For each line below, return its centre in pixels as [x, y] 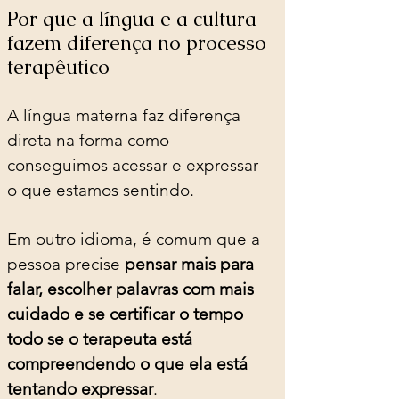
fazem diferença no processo [139, 43]
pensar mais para [191, 264]
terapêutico [58, 67]
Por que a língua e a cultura [134, 19]
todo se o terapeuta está [102, 338]
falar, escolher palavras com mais [133, 289]
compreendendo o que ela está [130, 363]
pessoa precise [66, 264]
